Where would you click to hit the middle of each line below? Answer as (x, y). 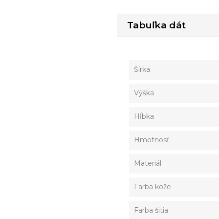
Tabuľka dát (156, 25)
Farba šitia (151, 210)
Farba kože (153, 186)
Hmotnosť (152, 140)
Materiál (148, 163)
